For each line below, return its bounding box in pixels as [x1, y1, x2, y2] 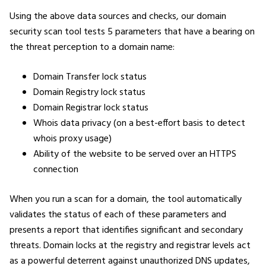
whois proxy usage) [33, 131, 112, 147]
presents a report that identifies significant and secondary [9, 222, 243, 238]
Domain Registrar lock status [33, 100, 148, 116]
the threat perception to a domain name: [9, 39, 175, 55]
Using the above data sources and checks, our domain [9, 8, 226, 24]
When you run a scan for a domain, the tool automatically [9, 191, 242, 207]
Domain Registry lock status [33, 84, 145, 100]
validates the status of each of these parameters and [9, 207, 226, 223]
